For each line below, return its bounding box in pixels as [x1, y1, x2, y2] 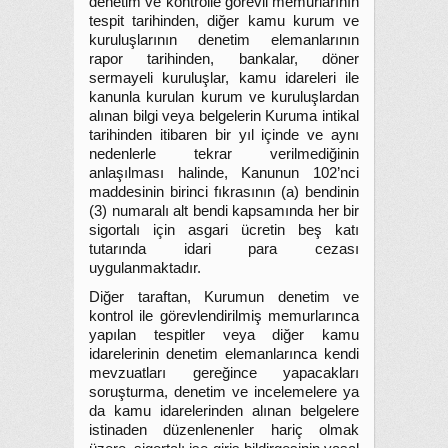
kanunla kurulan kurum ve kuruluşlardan [89, 89, 359, 105]
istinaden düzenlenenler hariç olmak [89, 422, 359, 438]
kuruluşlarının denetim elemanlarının [89, 32, 359, 48]
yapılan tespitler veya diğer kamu [89, 327, 359, 343]
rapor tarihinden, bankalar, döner [89, 51, 359, 67]
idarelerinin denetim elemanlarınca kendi [89, 346, 359, 362]
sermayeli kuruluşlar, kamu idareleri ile [89, 70, 359, 86]
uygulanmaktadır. [89, 260, 201, 276]
